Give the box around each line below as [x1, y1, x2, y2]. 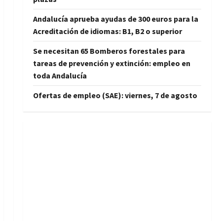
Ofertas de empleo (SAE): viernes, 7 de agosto [33, 90, 197, 100]
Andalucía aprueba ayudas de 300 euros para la [33, 13, 198, 24]
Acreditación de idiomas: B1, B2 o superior [33, 26, 182, 36]
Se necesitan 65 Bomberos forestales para [33, 45, 185, 56]
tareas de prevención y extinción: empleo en [33, 58, 190, 68]
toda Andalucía [33, 70, 87, 80]
